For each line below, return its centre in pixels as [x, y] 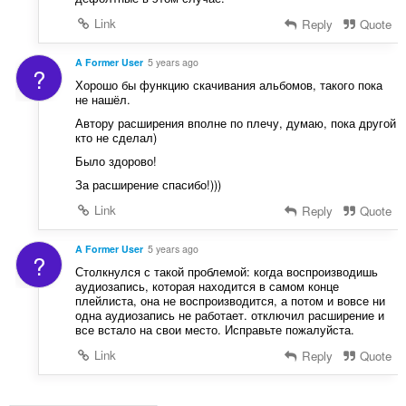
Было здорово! [116, 161]
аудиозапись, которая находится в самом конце [207, 285]
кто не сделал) [116, 138]
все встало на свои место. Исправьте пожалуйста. [214, 329]
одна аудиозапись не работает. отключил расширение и [229, 314]
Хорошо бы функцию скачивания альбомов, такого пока [228, 85]
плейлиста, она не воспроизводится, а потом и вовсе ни [230, 300]
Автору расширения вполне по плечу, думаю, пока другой [235, 123]
